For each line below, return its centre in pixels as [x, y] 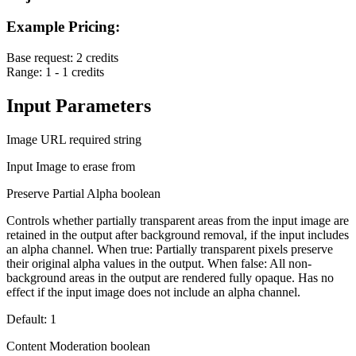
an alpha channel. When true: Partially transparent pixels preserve [170, 249]
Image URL [36, 139]
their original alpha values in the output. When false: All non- [159, 263]
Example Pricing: [63, 27]
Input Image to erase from [71, 166]
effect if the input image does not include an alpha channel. [153, 292]
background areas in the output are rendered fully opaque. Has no [170, 277]
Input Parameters [79, 105]
